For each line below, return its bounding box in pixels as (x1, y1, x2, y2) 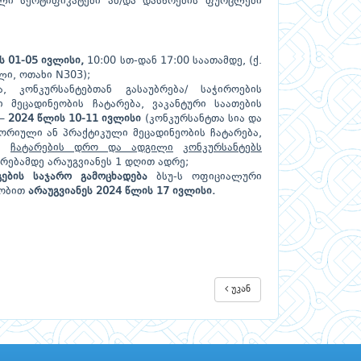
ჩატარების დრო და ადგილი (10, 143, 173, 153)
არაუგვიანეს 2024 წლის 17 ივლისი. (28, 186, 215, 197)
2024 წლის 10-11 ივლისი (7, 114, 142, 124)
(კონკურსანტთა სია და (141, 114, 263, 124)
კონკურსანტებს (183, 143, 262, 153)
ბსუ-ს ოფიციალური (147, 172, 262, 182)
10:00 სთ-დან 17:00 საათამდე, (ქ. (84, 56, 263, 66)
